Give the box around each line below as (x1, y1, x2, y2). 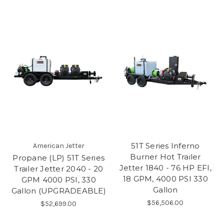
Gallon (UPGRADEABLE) (11, 186, 106, 196)
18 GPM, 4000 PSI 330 (122, 174, 208, 184)
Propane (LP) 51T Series (12, 153, 105, 163)
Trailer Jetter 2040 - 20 (14, 164, 103, 174)
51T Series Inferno (131, 141, 200, 151)
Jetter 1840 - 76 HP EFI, (119, 163, 211, 173)
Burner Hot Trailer (130, 152, 201, 162)
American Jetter (32, 141, 84, 150)
